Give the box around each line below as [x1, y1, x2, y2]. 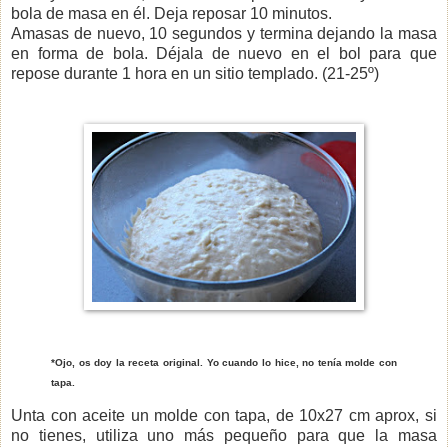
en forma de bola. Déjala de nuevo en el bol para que [11, 44, 437, 62]
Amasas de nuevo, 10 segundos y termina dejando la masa [11, 24, 437, 42]
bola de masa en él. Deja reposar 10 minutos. [11, 4, 332, 22]
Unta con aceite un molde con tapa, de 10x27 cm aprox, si [11, 407, 437, 425]
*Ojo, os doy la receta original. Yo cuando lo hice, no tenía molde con [51, 356, 397, 368]
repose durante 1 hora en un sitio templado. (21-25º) [11, 64, 379, 82]
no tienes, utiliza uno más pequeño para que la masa [11, 427, 437, 445]
